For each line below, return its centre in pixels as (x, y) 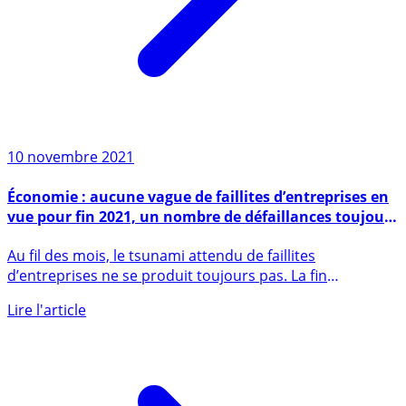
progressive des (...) (73, 331)
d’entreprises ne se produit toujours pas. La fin (167, 311)
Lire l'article (47, 346)
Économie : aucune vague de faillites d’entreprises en (198, 232)
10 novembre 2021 (71, 193)
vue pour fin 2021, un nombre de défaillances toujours (203, 252)
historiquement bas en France (116, 272)
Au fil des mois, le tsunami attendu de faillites (161, 291)
